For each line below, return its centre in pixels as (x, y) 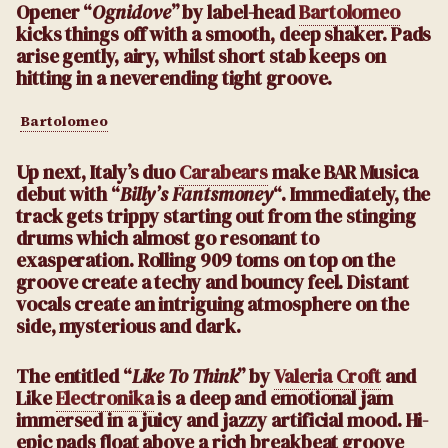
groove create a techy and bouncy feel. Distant (212, 281)
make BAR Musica (343, 171)
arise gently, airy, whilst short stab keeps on (201, 56)
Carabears (224, 171)
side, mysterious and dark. (130, 325)
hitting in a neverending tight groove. (174, 78)
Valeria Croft (327, 375)
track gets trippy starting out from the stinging (216, 215)
